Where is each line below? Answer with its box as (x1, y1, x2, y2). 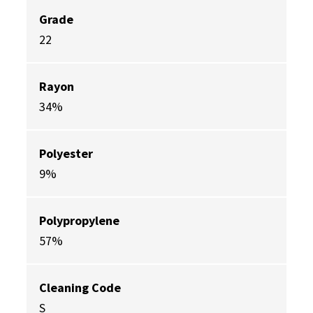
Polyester (39, 145, 93, 162)
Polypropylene (39, 212, 119, 229)
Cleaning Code (39, 279, 121, 296)
